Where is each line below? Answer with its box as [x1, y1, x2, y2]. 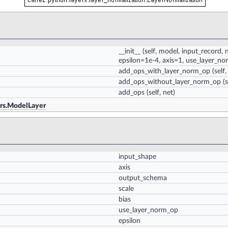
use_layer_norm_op [119, 207, 178, 214]
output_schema [119, 175, 167, 182]
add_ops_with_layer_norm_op [119, 68, 210, 75]
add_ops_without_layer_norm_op [119, 78, 221, 85]
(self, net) [145, 89, 175, 96]
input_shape [119, 153, 156, 160]
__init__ [119, 48, 140, 55]
